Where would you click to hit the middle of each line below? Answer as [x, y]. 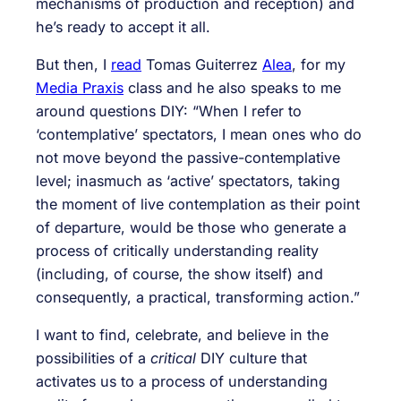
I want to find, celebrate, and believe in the [182, 335]
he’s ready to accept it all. [123, 26]
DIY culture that [252, 358]
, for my [319, 64]
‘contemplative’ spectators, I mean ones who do [199, 134]
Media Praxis [80, 88]
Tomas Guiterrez [202, 64]
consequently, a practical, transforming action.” [198, 297]
